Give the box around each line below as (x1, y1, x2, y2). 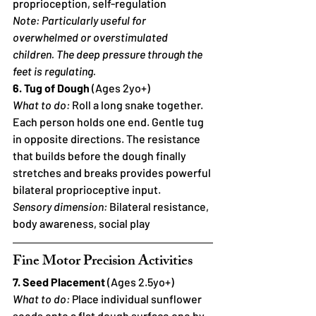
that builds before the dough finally (13, 148, 188, 162)
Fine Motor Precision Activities (13, 249, 193, 274)
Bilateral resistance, (107, 199, 211, 213)
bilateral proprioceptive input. (13, 182, 161, 196)
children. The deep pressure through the (13, 47, 205, 61)
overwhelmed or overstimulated (13, 30, 170, 44)
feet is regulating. (13, 63, 96, 78)
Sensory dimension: (13, 199, 107, 213)
